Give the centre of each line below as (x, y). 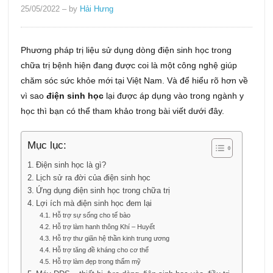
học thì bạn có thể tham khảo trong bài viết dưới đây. (123, 111)
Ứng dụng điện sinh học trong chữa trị (103, 191)
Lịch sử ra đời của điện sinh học (93, 178)
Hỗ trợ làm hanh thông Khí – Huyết (103, 227)
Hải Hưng (97, 9)
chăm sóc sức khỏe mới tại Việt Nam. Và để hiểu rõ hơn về (135, 81)
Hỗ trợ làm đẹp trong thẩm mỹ (96, 262)
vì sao (34, 96)
